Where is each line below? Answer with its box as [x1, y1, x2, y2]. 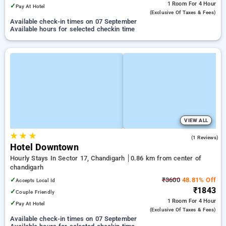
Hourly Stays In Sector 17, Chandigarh [10, 154, 127, 162]
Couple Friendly [16, 189, 55, 195]
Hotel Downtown [10, 142, 79, 152]
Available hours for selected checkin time [10, 25, 135, 33]
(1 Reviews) [191, 135, 218, 140]
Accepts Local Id [16, 177, 55, 184]
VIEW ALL [184, 118, 208, 123]
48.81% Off [180, 176, 216, 184]
